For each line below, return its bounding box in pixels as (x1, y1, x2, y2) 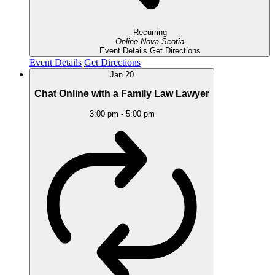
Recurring (133, 27, 167, 37)
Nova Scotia (141, 36, 184, 46)
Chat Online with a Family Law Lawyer (34, 88, 209, 99)
